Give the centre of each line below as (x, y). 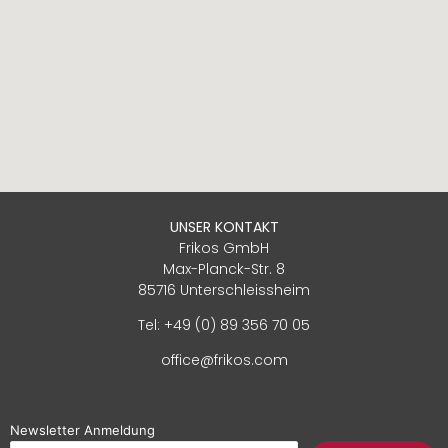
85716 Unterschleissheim (224, 289)
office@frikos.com (224, 360)
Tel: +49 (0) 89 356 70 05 (224, 325)
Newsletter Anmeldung (82, 430)
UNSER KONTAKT (224, 226)
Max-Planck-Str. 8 (224, 268)
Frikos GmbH (224, 247)
